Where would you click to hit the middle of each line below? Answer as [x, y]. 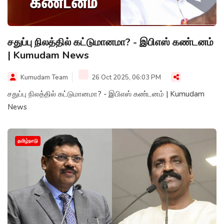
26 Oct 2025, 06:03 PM [125, 77]
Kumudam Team [44, 77]
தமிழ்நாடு [28, 141]
